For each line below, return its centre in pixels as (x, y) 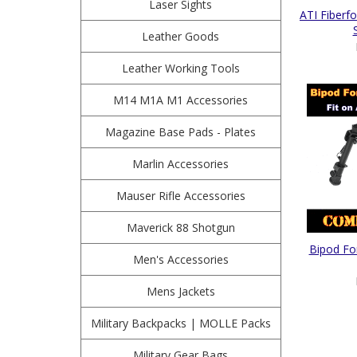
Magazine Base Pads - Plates (181, 132)
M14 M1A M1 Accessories (181, 100)
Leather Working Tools (180, 68)
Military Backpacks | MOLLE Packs (180, 323)
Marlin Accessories (181, 164)
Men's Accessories (180, 259)
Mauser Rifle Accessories (180, 196)
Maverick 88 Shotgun (180, 228)
